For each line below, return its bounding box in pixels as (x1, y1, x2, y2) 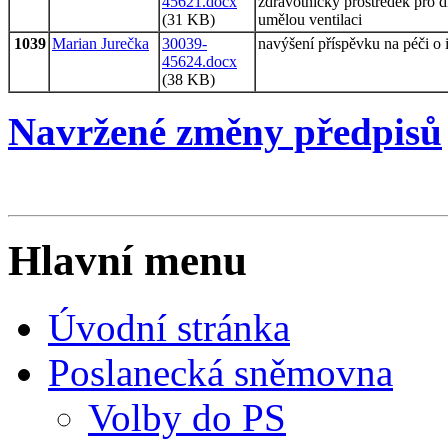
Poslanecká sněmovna (48, 351, 393, 395)
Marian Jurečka (52, 34, 149, 52)
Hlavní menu (8, 237, 247, 285)
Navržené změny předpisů (8, 109, 442, 153)
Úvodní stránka (48, 306, 290, 350)
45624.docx (162, 52, 237, 70)
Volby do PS (88, 396, 286, 440)
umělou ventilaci (258, 10, 362, 28)
